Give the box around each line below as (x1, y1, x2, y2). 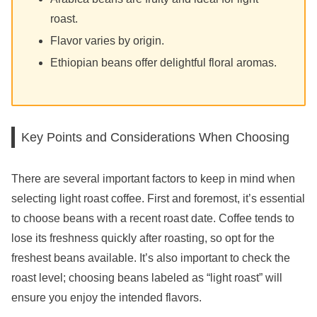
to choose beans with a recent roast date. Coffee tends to (11, 212, 294, 224)
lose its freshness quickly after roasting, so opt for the (11, 231, 275, 244)
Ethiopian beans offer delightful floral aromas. (50, 57, 277, 69)
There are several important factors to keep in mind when (11, 172, 295, 185)
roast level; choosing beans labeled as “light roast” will (11, 271, 282, 284)
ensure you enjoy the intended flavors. (11, 291, 202, 304)
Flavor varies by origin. (50, 35, 165, 47)
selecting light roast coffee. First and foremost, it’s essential (11, 192, 305, 204)
